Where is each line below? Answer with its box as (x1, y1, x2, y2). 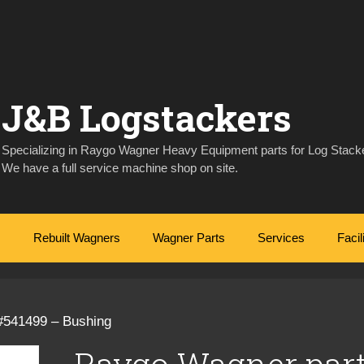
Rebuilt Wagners (32, 230, 120, 245)
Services (257, 230, 305, 245)
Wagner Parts (152, 230, 225, 245)
